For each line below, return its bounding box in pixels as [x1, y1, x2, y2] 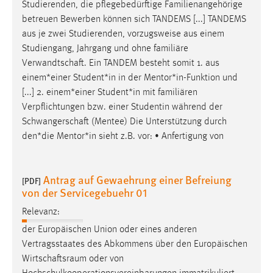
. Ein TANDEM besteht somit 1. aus [84, 58, 219, 68]
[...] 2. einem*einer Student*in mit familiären [22, 87, 197, 97]
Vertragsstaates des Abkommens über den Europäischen [22, 239, 247, 249]
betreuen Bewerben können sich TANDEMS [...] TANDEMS [22, 14, 246, 24]
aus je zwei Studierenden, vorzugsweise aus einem [22, 29, 224, 39]
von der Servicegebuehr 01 [22, 184, 147, 200]
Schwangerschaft [22, 116, 89, 127]
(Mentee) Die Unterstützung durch [89, 116, 227, 127]
